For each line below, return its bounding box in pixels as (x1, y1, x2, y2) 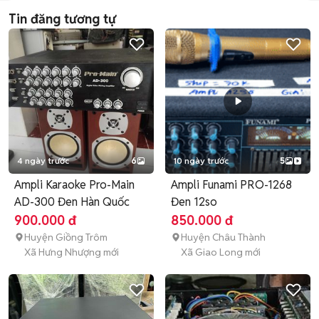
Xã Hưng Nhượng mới (24, 246, 119, 258)
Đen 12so (194, 194, 217, 209)
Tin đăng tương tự (9, 11, 116, 27)
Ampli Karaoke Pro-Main (14, 177, 135, 192)
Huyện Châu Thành (181, 231, 266, 244)
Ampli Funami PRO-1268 (171, 177, 292, 192)
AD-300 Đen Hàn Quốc (14, 194, 130, 209)
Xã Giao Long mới (181, 246, 261, 258)
